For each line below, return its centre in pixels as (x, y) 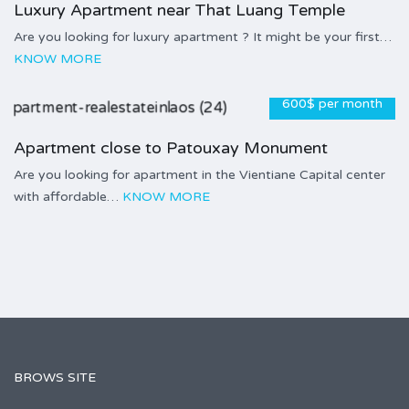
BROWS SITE (55, 378)
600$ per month (332, 103)
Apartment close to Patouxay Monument (171, 147)
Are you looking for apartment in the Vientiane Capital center (199, 174)
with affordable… (68, 196)
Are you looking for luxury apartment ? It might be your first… (203, 37)
